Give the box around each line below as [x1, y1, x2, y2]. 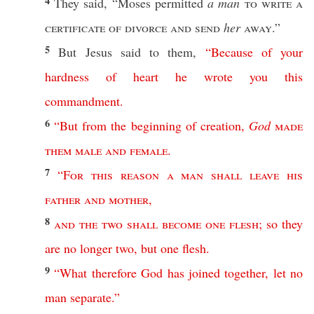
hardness [45, 68, 89, 85]
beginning [130, 117, 182, 134]
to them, [140, 43, 205, 60]
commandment [45, 93, 120, 109]
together [224, 264, 266, 281]
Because [210, 43, 253, 60]
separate [70, 289, 111, 306]
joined [188, 264, 220, 281]
